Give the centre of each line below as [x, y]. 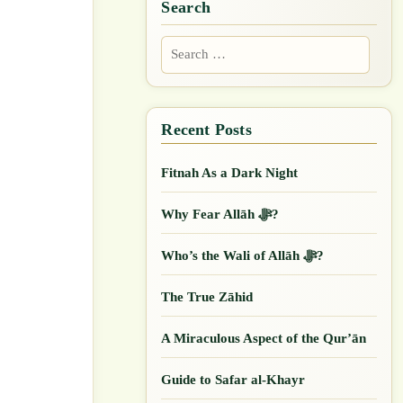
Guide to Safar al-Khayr [233, 379]
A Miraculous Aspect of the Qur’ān [264, 338]
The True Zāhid [207, 296]
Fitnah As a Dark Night [230, 172]
